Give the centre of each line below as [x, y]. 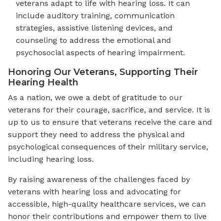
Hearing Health [43, 82]
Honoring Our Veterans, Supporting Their [103, 72]
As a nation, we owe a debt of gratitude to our [95, 98]
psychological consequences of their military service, [108, 147]
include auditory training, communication [95, 15]
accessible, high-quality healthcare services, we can [107, 204]
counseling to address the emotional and [93, 40]
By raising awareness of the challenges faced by [99, 180]
